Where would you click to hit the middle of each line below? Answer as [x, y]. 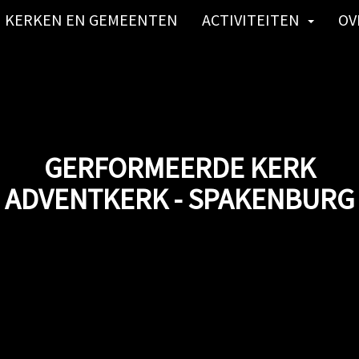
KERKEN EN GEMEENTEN [91, 20]
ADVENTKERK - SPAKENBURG [179, 199]
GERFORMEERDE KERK [179, 168]
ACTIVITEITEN [251, 20]
